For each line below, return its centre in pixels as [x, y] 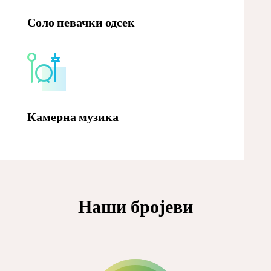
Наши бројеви [135, 207]
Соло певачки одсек [81, 22]
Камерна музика [73, 116]
